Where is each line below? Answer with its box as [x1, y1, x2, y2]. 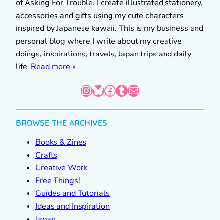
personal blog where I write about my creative [16, 35, 182, 47]
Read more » [31, 61, 76, 72]
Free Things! [35, 175, 80, 187]
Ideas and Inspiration [35, 201, 110, 212]
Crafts [35, 150, 57, 161]
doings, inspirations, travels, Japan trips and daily [16, 48, 191, 59]
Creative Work [35, 163, 87, 174]
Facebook [104, 82, 110, 98]
